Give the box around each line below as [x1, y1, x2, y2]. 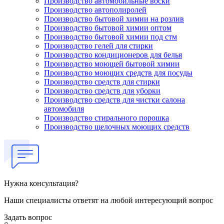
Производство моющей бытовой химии [44, 59, 179, 68]
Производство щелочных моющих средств [44, 122, 189, 131]
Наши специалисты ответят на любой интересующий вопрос [4, 195, 213, 204]
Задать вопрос [4, 212, 52, 221]
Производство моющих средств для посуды [44, 68, 192, 77]
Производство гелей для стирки [44, 41, 153, 50]
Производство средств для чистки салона [44, 95, 185, 104]
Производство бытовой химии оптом [44, 23, 171, 32]
